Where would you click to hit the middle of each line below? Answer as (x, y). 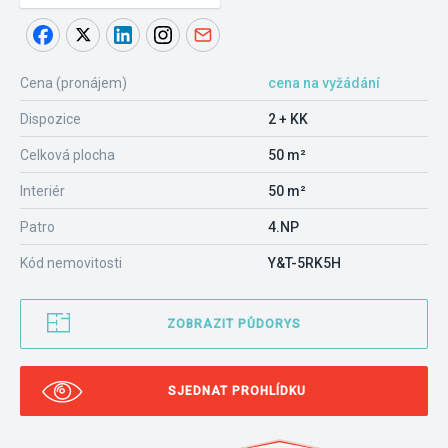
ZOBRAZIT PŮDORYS (234, 324)
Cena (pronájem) (73, 83)
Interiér (42, 191)
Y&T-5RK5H (304, 263)
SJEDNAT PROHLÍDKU (236, 391)
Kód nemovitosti (71, 263)
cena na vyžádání (324, 83)
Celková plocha (67, 155)
